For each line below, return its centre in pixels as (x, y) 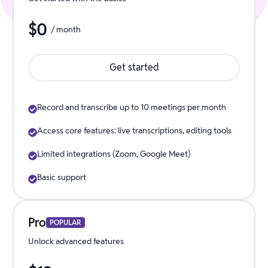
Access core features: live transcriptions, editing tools (134, 130)
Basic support (61, 177)
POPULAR (65, 222)
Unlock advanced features (76, 241)
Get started (134, 67)
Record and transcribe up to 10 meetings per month (131, 107)
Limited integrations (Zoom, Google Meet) (113, 154)
